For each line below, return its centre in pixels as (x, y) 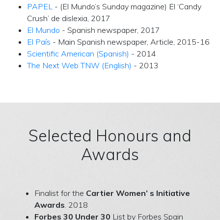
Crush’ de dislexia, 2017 (69, 18)
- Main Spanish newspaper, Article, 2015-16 (130, 41)
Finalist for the (60, 193)
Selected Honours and (110, 135)
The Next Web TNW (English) (79, 65)
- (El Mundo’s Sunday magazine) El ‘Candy (127, 6)
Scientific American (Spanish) (78, 53)
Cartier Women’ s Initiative (138, 193)
